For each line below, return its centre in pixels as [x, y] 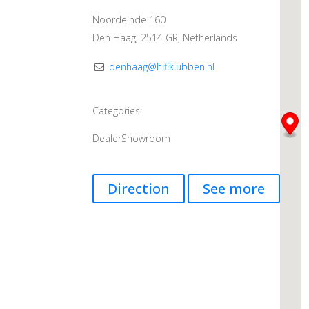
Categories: [118, 111]
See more [234, 189]
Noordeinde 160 [129, 20]
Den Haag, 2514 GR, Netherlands [165, 38]
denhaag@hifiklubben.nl [162, 67]
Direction [139, 189]
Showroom [146, 139]
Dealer [107, 139]
